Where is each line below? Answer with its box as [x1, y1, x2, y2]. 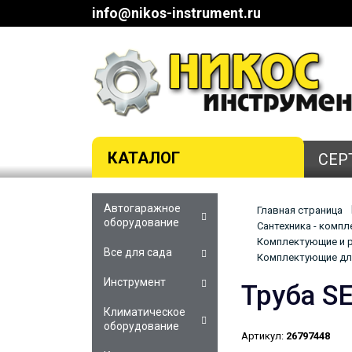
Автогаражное [104, 201, 181, 214]
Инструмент [104, 275, 166, 288]
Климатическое [104, 305, 185, 318]
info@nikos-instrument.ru [92, 5, 261, 21]
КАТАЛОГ [108, 148, 180, 167]
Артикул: [241, 329, 284, 342]
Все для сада [104, 245, 172, 258]
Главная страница [257, 203, 343, 216]
